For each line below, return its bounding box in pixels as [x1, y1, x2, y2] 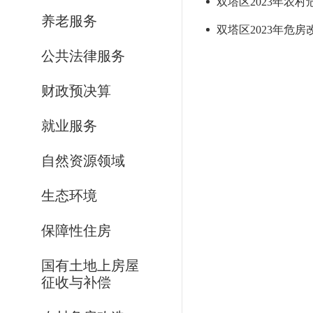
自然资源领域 [41, 153, 125, 168]
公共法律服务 [41, 48, 125, 64]
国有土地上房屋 [41, 258, 139, 273]
